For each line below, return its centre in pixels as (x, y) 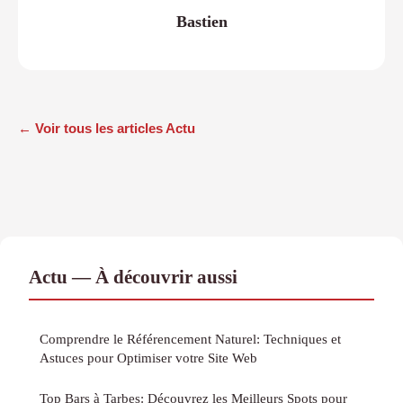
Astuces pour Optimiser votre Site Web (148, 358)
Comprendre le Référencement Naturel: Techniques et (190, 339)
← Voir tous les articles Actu (107, 129)
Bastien (201, 21)
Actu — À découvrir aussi (133, 277)
